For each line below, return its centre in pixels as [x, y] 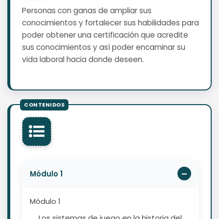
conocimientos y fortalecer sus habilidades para [110, 23]
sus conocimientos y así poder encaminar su [104, 47]
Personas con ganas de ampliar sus [87, 11]
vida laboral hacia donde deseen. [83, 60]
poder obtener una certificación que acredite [105, 35]
